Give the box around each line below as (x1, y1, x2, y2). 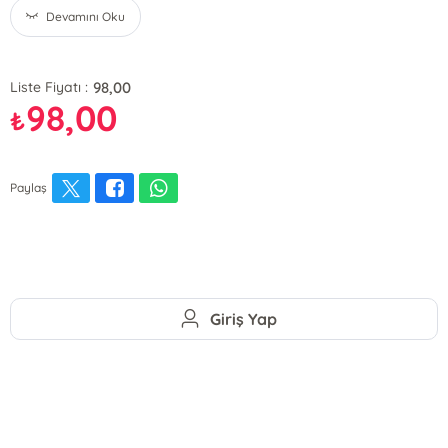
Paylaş (10, 180, 48, 195)
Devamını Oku (46, 9, 126, 24)
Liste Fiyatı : (10, 78, 89, 96)
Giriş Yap (210, 308, 278, 329)
